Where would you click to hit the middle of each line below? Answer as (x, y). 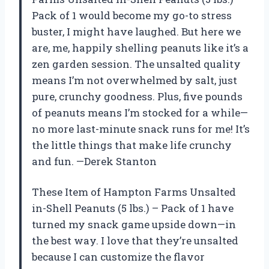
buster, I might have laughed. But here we (136, 31)
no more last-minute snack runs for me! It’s (141, 128)
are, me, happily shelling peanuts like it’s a (140, 47)
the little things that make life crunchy (132, 145)
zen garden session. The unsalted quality (136, 64)
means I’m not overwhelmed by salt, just (134, 80)
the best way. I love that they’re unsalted (135, 240)
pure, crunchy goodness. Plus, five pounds (137, 96)
